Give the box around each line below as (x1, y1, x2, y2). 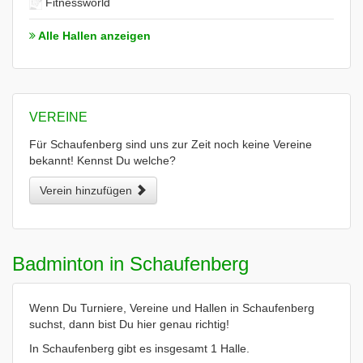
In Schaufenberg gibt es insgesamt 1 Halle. (29, 342, 250, 355)
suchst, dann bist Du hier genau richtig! (29, 318, 229, 331)
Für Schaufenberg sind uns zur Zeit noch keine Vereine (29, 138, 312, 151)
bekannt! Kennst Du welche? (29, 154, 176, 167)
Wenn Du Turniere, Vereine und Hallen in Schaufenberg (29, 301, 314, 314)
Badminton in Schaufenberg (12, 253, 249, 275)
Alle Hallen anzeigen (36, 29, 151, 42)
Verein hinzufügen (40, 184, 135, 197)
